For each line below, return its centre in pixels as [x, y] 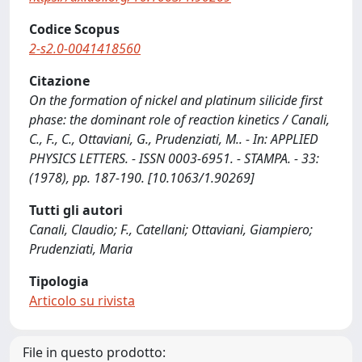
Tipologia [59, 281]
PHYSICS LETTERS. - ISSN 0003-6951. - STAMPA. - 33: [174, 158]
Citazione [59, 81]
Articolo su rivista [82, 301]
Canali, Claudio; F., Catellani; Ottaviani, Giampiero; [171, 229]
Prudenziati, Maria [81, 249]
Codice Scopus [74, 29]
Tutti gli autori [76, 210]
